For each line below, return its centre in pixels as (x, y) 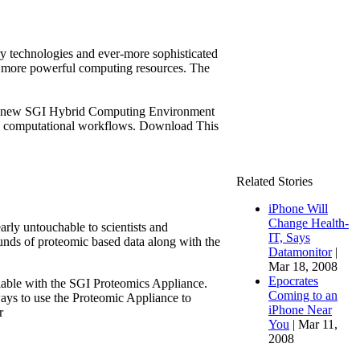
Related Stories (274, 182)
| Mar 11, (313, 325)
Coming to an (303, 296)
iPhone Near (300, 310)
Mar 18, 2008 (303, 267)
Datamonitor (300, 252)
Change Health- (309, 223)
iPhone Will (298, 209)
